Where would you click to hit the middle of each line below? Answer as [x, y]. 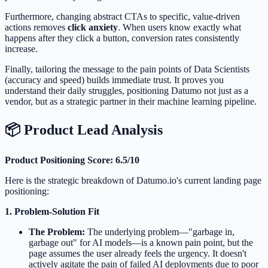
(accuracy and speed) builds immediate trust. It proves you [114, 80]
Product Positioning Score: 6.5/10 [72, 160]
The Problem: [57, 232]
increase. [21, 48]
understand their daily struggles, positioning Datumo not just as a [127, 90]
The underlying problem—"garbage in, [160, 232]
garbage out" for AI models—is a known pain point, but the [141, 243]
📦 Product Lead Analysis [84, 130]
